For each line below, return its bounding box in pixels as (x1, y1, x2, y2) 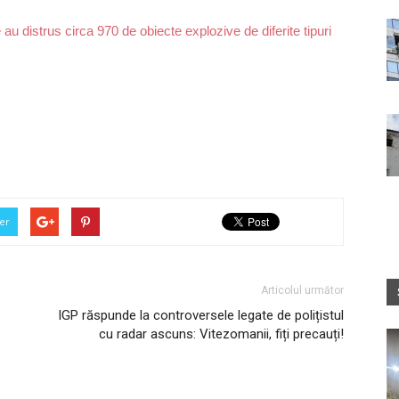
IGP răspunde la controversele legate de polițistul (58, 306, 344, 323)
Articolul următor (261, 283, 344, 297)
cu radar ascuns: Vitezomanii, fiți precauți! (99, 325, 344, 342)
